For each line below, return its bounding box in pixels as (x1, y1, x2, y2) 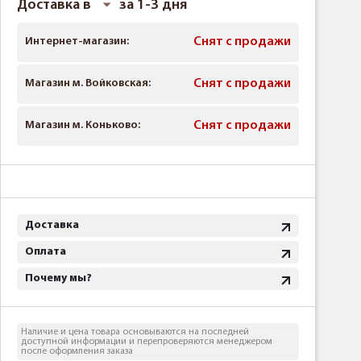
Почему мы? (25, 272, 92, 285)
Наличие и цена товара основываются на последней (21, 327, 249, 338)
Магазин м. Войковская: (25, 77, 151, 90)
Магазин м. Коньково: (25, 119, 140, 132)
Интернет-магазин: (25, 35, 129, 48)
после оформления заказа (21, 346, 133, 357)
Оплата (25, 246, 66, 259)
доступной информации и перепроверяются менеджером (21, 337, 272, 347)
